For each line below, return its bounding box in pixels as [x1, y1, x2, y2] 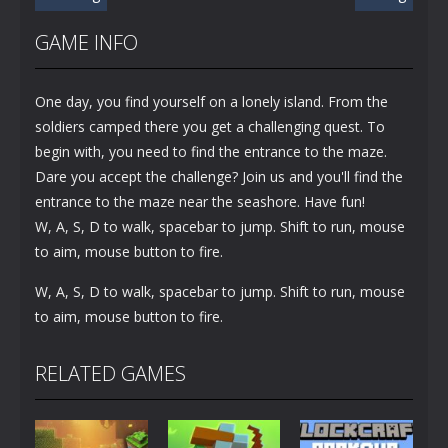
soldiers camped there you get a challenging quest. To [35, 116, 385, 136]
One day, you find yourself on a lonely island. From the [35, 91, 388, 111]
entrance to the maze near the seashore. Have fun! [35, 191, 365, 211]
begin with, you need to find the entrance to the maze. [35, 141, 387, 161]
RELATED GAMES [35, 359, 186, 387]
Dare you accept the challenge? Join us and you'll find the [35, 166, 403, 186]
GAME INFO [35, 28, 138, 56]
